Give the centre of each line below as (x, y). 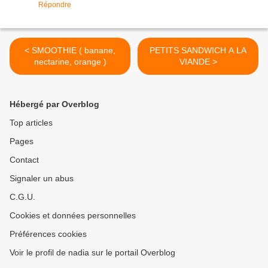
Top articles (31, 123)
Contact (24, 160)
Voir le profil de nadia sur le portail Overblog (92, 253)
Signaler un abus (42, 179)
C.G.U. (22, 197)
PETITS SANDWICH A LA (198, 51)
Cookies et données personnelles (73, 216)
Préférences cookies (48, 234)
